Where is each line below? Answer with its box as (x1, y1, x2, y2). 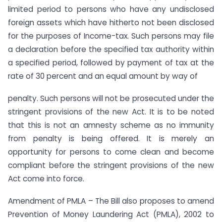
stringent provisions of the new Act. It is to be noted (8, 107, 214, 117)
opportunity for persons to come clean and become (8, 147, 214, 158)
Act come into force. (8, 173, 84, 184)
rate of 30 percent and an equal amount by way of (8, 71, 198, 82)
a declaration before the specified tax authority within (8, 44, 214, 55)
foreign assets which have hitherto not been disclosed (8, 17, 214, 28)
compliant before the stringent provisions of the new (8, 160, 214, 171)
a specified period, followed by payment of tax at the (8, 57, 214, 68)
